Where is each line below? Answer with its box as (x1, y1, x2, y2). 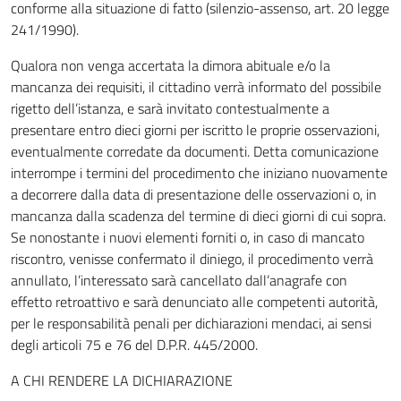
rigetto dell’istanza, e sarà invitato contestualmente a (11, 98, 329, 119)
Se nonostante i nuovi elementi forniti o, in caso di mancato (11, 226, 364, 248)
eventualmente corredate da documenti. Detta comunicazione (11, 141, 379, 162)
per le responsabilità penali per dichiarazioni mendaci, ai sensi (11, 312, 371, 334)
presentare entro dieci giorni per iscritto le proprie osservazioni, (11, 119, 380, 141)
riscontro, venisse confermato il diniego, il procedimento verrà (11, 248, 373, 269)
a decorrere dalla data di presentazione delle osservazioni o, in (11, 183, 377, 205)
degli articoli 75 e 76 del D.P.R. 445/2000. (11, 334, 258, 355)
